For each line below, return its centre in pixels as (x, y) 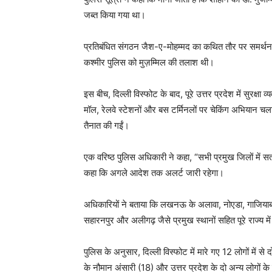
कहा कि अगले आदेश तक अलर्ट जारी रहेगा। (154, 173)
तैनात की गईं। (107, 126)
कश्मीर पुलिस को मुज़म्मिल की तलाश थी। (149, 63)
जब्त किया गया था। (115, 15)
